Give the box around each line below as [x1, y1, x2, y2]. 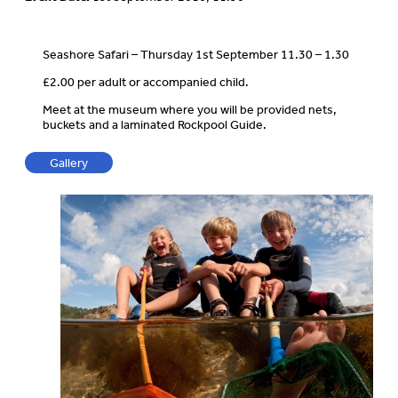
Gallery [50, 155, 88, 171]
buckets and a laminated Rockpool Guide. [43, 116, 267, 132]
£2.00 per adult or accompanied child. [43, 74, 249, 90]
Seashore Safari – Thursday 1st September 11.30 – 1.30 [43, 46, 349, 62]
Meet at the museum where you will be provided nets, [43, 101, 337, 117]
